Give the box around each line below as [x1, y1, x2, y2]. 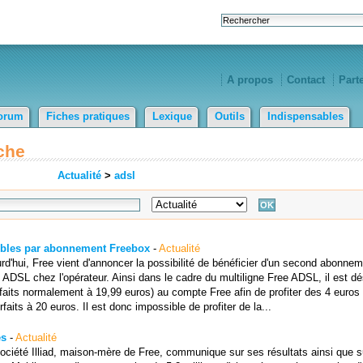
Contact [287, 74, 325, 86]
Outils [215, 110, 245, 122]
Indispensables [267, 110, 344, 122]
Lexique [152, 110, 192, 122]
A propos [227, 74, 273, 86]
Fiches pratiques [46, 110, 130, 122]
